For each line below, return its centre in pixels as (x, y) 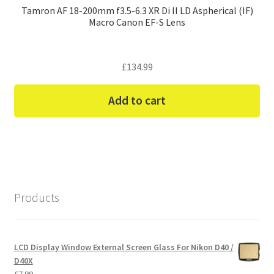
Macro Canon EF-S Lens (137, 22)
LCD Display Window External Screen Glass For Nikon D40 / (124, 247)
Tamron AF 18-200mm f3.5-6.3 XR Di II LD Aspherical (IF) (137, 10)
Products (36, 197)
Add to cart (137, 101)
